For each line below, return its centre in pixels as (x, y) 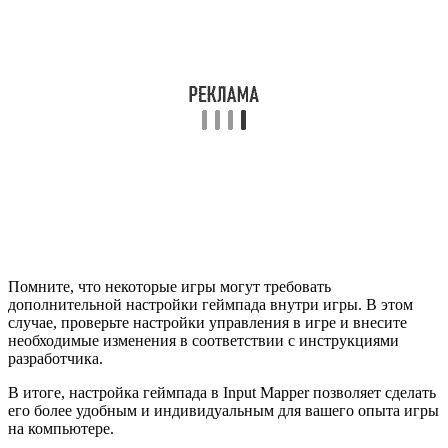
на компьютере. (61, 429)
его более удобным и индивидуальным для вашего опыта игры (223, 411)
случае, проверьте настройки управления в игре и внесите (207, 323)
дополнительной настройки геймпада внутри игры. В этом (210, 305)
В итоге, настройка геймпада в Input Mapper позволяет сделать (222, 393)
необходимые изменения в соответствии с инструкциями (203, 341)
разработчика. (55, 359)
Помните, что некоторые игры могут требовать (169, 287)
